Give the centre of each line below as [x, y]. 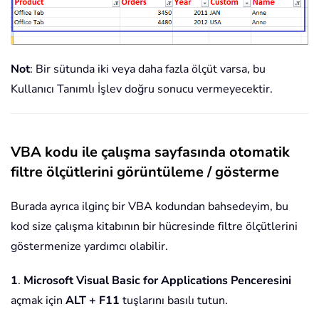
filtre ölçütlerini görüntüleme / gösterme [145, 172]
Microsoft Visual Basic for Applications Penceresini [157, 280]
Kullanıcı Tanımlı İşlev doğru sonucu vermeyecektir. [142, 89]
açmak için [38, 300]
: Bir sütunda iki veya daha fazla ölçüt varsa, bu [148, 69]
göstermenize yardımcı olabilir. [89, 246]
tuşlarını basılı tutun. [174, 300]
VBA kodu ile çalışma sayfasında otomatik [150, 152]
